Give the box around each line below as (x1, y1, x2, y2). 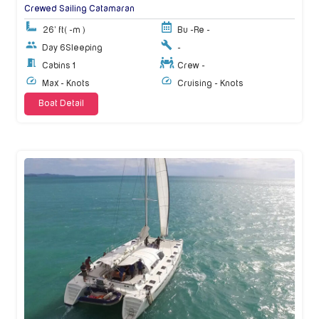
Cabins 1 (42, 61, 75, 70)
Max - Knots (42, 78, 90, 88)
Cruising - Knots (177, 78, 244, 88)
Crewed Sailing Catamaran (24, 4, 135, 14)
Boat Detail (38, 99, 84, 109)
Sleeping (66, 43, 103, 53)
